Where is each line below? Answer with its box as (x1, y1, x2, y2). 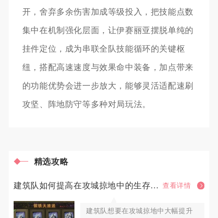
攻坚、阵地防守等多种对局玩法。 (22, 99, 151, 109)
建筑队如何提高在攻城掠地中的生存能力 (150, 181, 159, 190)
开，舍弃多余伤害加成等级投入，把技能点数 (22, 7, 194, 17)
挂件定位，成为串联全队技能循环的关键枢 (22, 44, 185, 54)
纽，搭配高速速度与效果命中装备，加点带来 (22, 62, 194, 72)
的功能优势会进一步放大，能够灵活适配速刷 (22, 81, 194, 91)
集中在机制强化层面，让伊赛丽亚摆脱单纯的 (22, 25, 194, 35)
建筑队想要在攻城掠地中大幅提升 (86, 207, 193, 215)
